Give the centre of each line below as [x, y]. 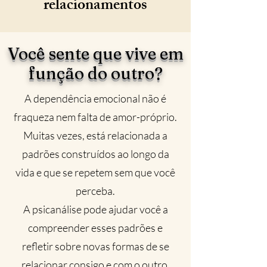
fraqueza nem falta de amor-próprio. [95, 117]
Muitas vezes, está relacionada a [95, 135]
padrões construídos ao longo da [95, 154]
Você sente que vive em [95, 54]
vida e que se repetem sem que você [95, 172]
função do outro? [95, 73]
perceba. [95, 191]
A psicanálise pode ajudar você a [95, 209]
